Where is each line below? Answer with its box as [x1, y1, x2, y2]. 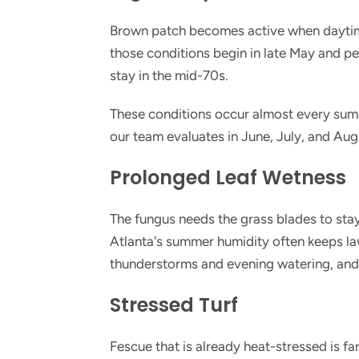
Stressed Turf [110, 292, 238, 318]
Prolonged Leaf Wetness [110, 164, 346, 191]
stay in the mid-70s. [110, 67, 228, 83]
